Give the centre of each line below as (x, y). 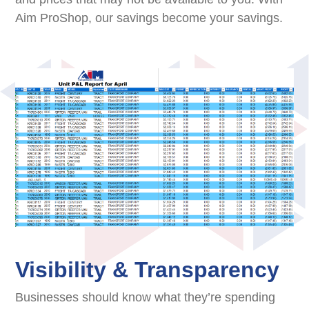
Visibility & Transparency (148, 270)
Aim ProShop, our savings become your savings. (149, 18)
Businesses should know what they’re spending (146, 298)
